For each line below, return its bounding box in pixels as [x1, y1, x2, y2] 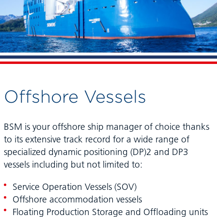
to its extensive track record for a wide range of [3, 133, 189, 145]
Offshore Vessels [3, 86, 146, 108]
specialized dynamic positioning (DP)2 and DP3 [3, 146, 188, 158]
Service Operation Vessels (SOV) [12, 181, 137, 193]
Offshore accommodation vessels [12, 193, 142, 205]
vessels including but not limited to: [3, 158, 142, 170]
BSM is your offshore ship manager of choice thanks [3, 121, 209, 133]
